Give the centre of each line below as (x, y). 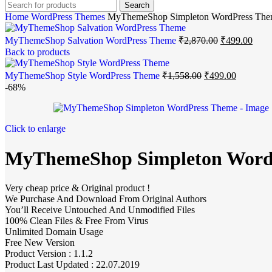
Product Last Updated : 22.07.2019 (72, 265)
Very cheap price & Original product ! (77, 188)
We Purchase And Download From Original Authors (106, 199)
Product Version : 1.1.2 (49, 254)
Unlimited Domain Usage (54, 232)
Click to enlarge (35, 129)
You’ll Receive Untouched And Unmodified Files (100, 210)
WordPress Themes (69, 17)
